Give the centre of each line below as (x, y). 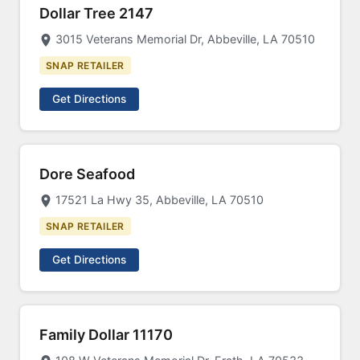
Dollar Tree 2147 (96, 13)
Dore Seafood (87, 174)
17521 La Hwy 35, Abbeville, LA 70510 (160, 200)
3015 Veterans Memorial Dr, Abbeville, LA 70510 (185, 39)
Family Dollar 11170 (106, 335)
